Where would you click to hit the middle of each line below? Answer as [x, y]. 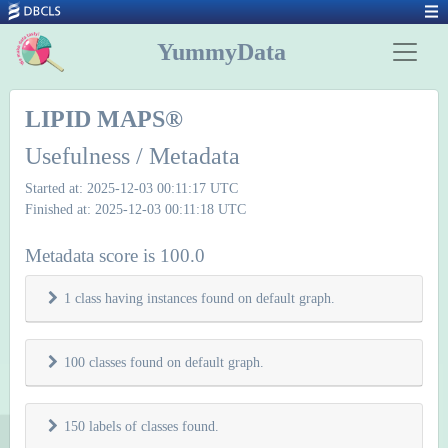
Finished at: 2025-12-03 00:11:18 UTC [135, 209]
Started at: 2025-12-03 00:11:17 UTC [131, 188]
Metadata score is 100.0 [115, 255]
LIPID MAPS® [104, 119]
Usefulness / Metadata [132, 156]
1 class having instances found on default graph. [199, 298]
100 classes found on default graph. [164, 362]
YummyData [221, 52]
